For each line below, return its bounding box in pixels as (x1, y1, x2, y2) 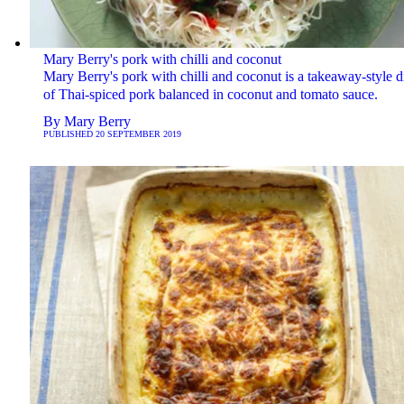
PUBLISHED (42, 128, 96, 139)
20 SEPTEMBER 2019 (95, 128, 181, 139)
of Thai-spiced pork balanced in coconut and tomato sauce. (42, 86, 378, 102)
